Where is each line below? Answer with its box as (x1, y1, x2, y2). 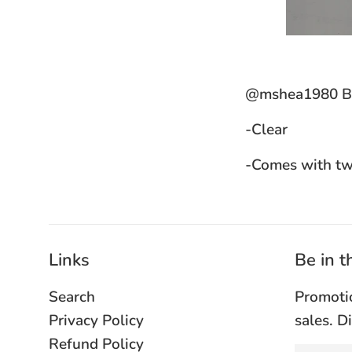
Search (49, 287, 95, 308)
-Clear (245, 119, 288, 140)
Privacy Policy (49, 310, 144, 332)
